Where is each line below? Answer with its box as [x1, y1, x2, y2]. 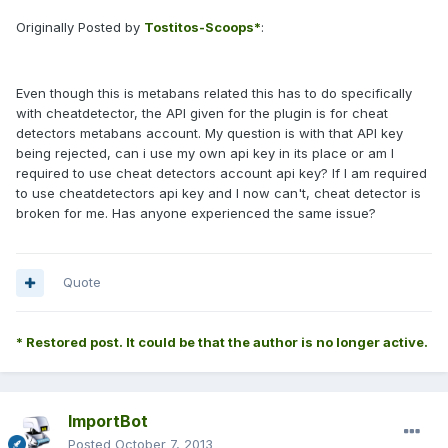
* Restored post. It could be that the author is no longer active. [16, 334, 428, 351]
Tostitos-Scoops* [144, 19, 261, 36]
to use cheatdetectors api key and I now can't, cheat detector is [16, 185, 421, 202]
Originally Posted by [16, 19, 144, 36]
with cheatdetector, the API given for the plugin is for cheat [16, 105, 388, 122]
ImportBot [68, 411, 148, 432]
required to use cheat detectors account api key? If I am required [16, 165, 427, 182]
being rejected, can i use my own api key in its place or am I [16, 145, 394, 162]
